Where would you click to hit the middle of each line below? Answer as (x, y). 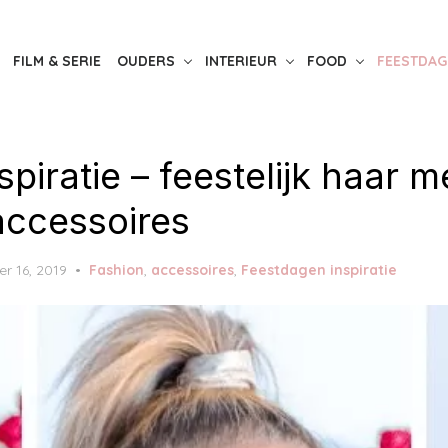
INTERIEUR (241, 60)
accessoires (192, 269)
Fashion (116, 269)
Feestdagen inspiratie (319, 269)
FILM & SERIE (57, 60)
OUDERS (146, 60)
